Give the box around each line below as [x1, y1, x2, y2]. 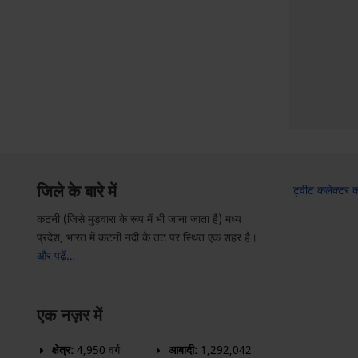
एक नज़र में [37, 304, 103, 328]
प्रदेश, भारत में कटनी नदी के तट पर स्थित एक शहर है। [37, 229, 258, 246]
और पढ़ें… [37, 248, 76, 265]
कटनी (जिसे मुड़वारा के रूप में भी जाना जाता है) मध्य [37, 211, 242, 228]
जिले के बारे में [37, 180, 117, 205]
